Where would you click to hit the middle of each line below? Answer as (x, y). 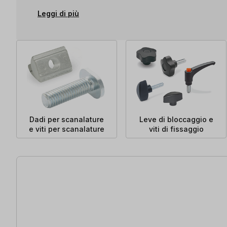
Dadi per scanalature (67, 119)
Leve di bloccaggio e (176, 119)
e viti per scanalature (67, 129)
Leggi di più (58, 13)
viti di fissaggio (176, 129)
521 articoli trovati (49, 161)
